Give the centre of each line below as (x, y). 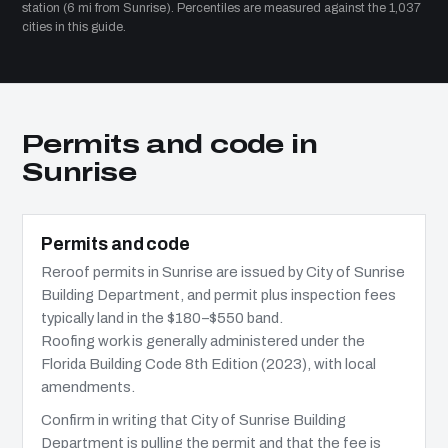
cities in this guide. (74, 26)
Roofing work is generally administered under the (203, 340)
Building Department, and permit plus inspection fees (218, 294)
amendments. (88, 386)
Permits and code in (170, 143)
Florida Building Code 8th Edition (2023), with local (208, 363)
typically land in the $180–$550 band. (162, 317)
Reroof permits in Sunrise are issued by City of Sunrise (223, 271)
